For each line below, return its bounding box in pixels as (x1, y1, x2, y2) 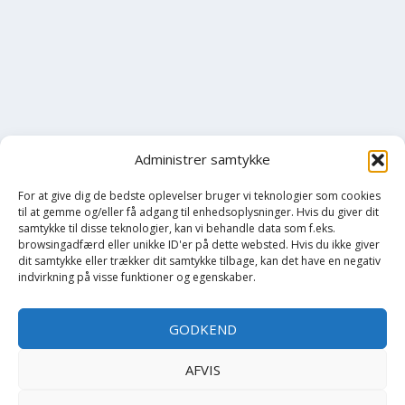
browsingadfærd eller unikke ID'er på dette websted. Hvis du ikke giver (18, 237, 380, 253)
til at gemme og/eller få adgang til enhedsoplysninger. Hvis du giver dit (18, 204, 379, 221)
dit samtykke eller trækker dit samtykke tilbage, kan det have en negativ (18, 253, 381, 269)
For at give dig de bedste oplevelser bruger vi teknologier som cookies (18, 188, 381, 204)
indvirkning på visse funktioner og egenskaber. (18, 269, 256, 286)
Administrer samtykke (135, 150, 270, 169)
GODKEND (168, 319, 237, 338)
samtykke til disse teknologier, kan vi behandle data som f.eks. (18, 221, 335, 237)
